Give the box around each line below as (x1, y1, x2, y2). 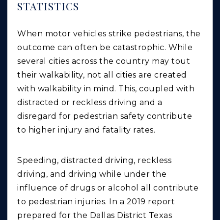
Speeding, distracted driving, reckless (17, 156, 171, 165)
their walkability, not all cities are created (17, 70, 187, 80)
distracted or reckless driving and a (17, 98, 162, 108)
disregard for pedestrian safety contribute (17, 111, 192, 121)
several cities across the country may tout (17, 56, 190, 66)
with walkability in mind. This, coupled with (17, 84, 194, 94)
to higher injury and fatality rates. (17, 125, 155, 135)
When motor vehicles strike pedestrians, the (17, 29, 201, 39)
